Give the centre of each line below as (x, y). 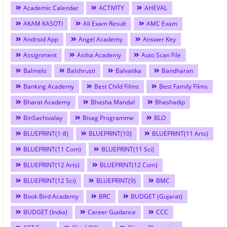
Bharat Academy (47, 102)
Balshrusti (81, 70)
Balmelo (35, 70)
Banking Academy (49, 86)
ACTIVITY (111, 8)
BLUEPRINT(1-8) (46, 133)
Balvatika (128, 70)
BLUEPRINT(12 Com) (129, 165)
